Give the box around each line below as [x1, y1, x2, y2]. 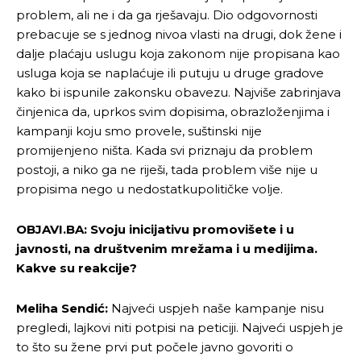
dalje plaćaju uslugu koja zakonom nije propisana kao [16, 45, 340, 61]
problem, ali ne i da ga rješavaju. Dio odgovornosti [16, 6, 317, 23]
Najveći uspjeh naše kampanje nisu [108, 300, 324, 316]
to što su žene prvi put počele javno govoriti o [16, 338, 293, 355]
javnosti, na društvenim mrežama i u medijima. [16, 240, 317, 256]
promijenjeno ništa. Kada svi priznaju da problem [16, 142, 313, 158]
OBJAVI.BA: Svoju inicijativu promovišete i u [16, 221, 294, 237]
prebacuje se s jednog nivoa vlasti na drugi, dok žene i [16, 26, 342, 42]
